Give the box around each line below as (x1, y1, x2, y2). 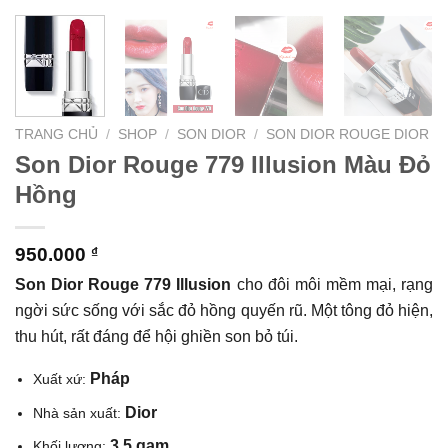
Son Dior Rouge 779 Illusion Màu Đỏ (15, 151, 431, 179)
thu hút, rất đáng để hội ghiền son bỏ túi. (15, 328, 298, 346)
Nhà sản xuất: (33, 404, 126, 421)
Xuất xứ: (33, 371, 91, 388)
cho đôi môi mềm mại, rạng (236, 276, 433, 294)
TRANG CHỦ (15, 127, 98, 143)
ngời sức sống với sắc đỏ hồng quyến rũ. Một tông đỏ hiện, (15, 302, 433, 320)
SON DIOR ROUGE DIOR (266, 127, 430, 143)
